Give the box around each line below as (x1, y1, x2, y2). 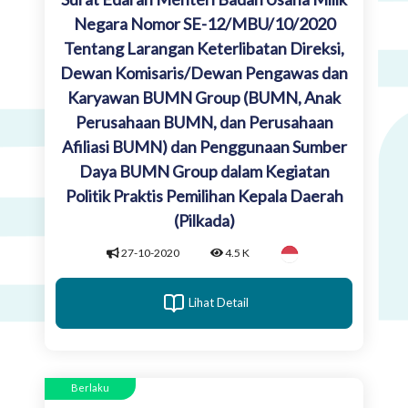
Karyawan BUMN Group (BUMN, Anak (67, 87, 341, 107)
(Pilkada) (173, 209, 235, 230)
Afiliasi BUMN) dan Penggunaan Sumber (61, 136, 347, 157)
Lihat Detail (189, 295, 249, 311)
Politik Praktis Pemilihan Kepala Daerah (65, 185, 343, 206)
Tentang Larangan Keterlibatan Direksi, (64, 37, 344, 58)
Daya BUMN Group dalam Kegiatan (78, 160, 330, 181)
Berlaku (71, 381, 109, 393)
